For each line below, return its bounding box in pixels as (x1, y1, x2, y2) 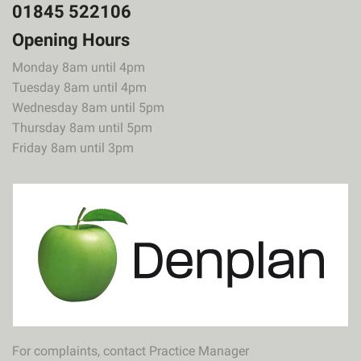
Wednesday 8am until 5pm (12, 99, 164, 115)
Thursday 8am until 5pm (12, 119, 152, 135)
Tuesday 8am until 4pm (12, 79, 147, 95)
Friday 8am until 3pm (12, 139, 134, 156)
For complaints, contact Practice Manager (12, 343, 336, 359)
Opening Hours (12, 28, 130, 50)
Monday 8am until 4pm (12, 59, 145, 75)
